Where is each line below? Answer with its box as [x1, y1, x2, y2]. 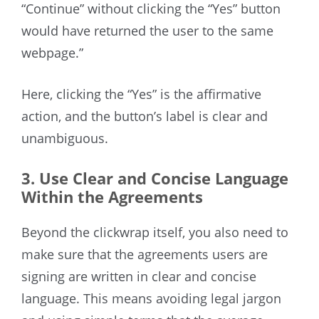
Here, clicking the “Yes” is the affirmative [21, 85, 261, 103]
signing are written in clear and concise [21, 268, 256, 286]
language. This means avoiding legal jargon [21, 290, 281, 308]
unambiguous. [21, 130, 108, 147]
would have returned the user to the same [21, 22, 273, 40]
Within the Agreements [21, 186, 203, 208]
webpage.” [21, 44, 83, 62]
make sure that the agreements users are [21, 246, 268, 263]
